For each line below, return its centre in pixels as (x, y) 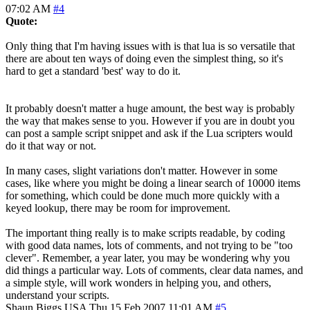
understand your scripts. (57, 295)
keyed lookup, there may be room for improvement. (118, 208)
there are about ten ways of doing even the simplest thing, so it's (144, 58)
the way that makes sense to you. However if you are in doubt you (150, 120)
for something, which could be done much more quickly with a (143, 195)
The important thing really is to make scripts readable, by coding (145, 232)
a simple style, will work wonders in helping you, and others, (138, 282)
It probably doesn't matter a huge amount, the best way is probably (150, 108)
